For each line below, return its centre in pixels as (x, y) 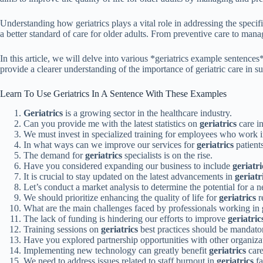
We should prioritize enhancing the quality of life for (121, 197)
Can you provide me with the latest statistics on (112, 123)
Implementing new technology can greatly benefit (116, 250)
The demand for (54, 155)
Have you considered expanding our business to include (128, 166)
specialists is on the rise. (167, 155)
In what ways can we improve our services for (110, 144)
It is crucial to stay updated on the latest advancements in (129, 176)
